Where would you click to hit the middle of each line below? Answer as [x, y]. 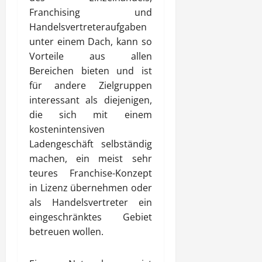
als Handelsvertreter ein [91, 202]
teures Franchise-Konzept [91, 173]
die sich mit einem [91, 115]
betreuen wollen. [66, 232]
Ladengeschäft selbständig [91, 144]
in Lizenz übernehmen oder [91, 188]
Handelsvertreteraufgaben [88, 27]
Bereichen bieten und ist [91, 71]
